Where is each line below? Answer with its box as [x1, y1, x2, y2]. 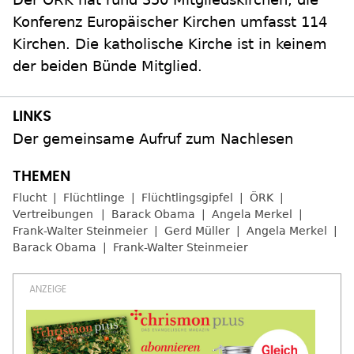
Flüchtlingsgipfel [141, 191, 233, 205]
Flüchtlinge [63, 191, 125, 205]
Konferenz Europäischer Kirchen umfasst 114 [13, 13, 327, 31]
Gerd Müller [164, 224, 230, 238]
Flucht [13, 191, 47, 205]
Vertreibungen [13, 208, 93, 221]
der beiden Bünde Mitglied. [13, 58, 202, 75]
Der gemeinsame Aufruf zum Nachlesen [13, 130, 293, 148]
